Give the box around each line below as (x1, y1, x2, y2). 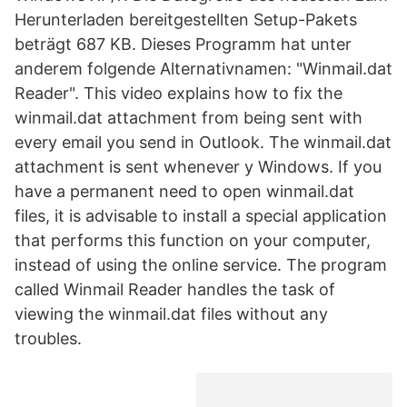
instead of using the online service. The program (15, 255, 387, 274)
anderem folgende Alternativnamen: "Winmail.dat (15, 59, 392, 78)
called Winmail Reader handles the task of (15, 280, 335, 299)
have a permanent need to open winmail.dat (15, 182, 354, 201)
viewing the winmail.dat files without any (15, 304, 328, 323)
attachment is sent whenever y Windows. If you (15, 157, 382, 176)
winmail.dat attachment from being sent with (15, 108, 362, 127)
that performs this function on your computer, (15, 231, 371, 250)
